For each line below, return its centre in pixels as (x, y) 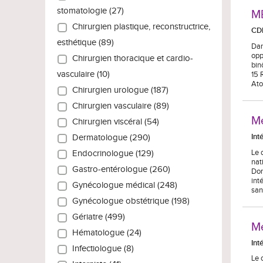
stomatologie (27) (90, 11)
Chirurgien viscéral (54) (113, 122)
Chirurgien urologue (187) (118, 90)
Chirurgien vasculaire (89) (118, 106)
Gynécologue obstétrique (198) (129, 201)
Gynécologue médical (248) (122, 186)
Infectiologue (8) (101, 249)
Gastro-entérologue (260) (119, 170)
